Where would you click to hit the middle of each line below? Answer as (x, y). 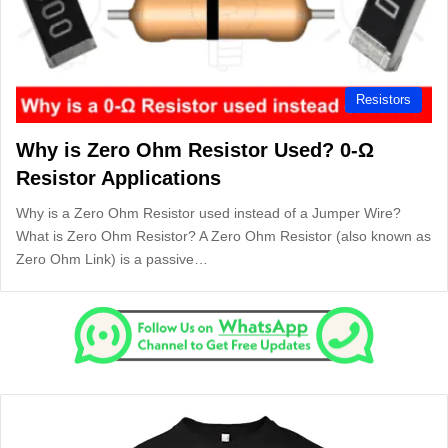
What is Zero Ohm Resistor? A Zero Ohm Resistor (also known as (223, 235)
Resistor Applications (118, 177)
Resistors (383, 99)
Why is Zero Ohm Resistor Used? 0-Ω (195, 149)
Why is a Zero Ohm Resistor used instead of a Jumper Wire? (208, 212)
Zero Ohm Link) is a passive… (112, 258)
